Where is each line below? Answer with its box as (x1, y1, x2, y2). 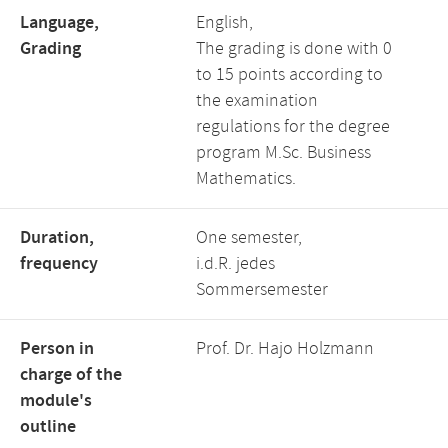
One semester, (196, 226, 302, 250)
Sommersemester (196, 278, 328, 302)
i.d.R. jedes (196, 252, 275, 276)
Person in (20, 337, 94, 361)
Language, (20, 11, 99, 35)
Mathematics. (196, 167, 296, 191)
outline (20, 415, 76, 439)
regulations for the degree (196, 115, 390, 139)
